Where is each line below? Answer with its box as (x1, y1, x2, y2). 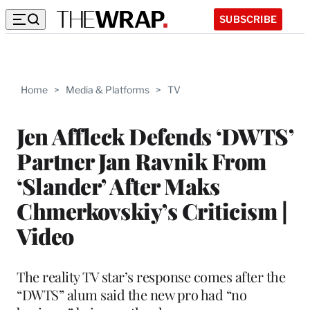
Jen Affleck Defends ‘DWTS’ (17, 120, 293, 151)
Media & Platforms (66, 84, 149, 95)
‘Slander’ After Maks (17, 170, 219, 201)
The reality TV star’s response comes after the (17, 266, 285, 286)
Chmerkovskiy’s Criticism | (17, 195, 287, 226)
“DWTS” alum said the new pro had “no (17, 284, 246, 304)
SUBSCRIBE (219, 12, 277, 25)
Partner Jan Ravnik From (17, 145, 266, 176)
